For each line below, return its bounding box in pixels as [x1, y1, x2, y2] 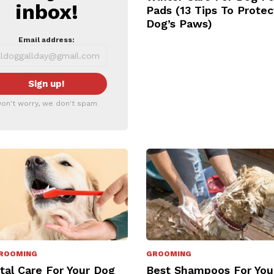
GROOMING [146, 249, 191, 258]
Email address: [18, 35, 75, 45]
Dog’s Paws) [146, 17, 212, 30]
